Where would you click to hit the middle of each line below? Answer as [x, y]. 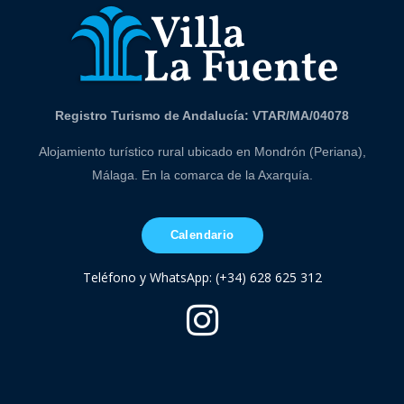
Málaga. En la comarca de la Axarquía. [202, 175]
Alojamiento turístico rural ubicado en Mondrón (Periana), [202, 152]
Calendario [202, 235]
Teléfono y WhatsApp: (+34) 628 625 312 [202, 278]
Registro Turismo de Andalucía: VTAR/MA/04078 [202, 116]
